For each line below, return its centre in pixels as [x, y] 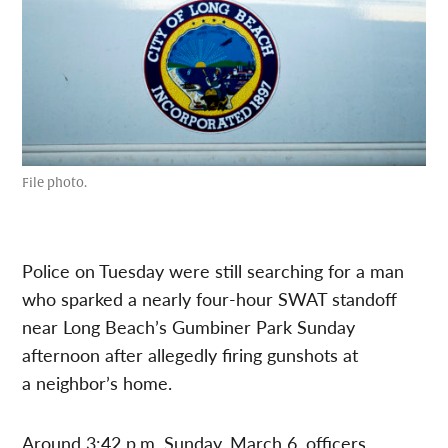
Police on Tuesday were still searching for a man [213, 271]
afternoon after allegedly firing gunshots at [190, 355]
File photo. [55, 183]
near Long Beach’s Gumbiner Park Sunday [189, 327]
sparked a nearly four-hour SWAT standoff [227, 299]
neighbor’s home [102, 383]
